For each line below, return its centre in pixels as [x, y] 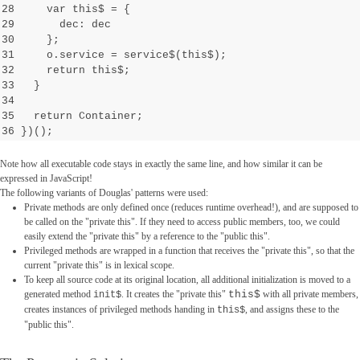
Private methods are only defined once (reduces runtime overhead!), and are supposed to [191, 208]
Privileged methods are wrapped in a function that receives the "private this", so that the [189, 251]
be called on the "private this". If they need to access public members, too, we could [182, 222]
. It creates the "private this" [174, 295]
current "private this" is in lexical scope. [100, 266]
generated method [58, 295]
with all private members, [309, 295]
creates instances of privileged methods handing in [120, 310]
